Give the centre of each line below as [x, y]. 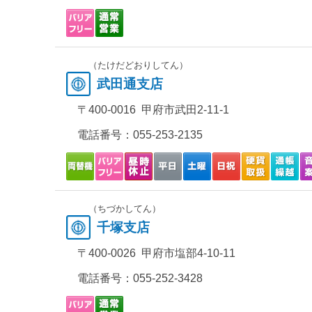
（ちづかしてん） [124, 209]
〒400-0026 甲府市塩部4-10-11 [156, 253]
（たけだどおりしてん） [138, 65]
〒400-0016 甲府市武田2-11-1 [153, 110]
